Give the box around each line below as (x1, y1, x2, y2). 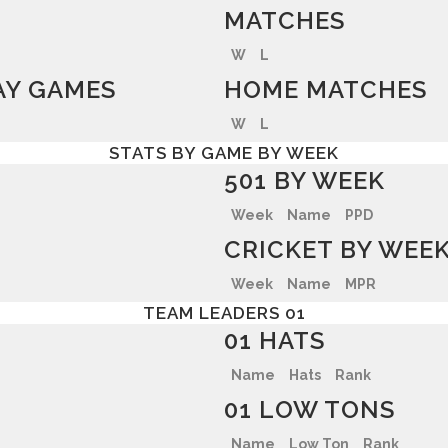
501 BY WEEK (224, 166, 385, 195)
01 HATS (224, 326, 325, 355)
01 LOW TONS (224, 395, 395, 424)
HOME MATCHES (224, 75, 427, 104)
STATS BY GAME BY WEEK (109, 143, 339, 163)
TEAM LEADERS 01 (142, 303, 306, 323)
